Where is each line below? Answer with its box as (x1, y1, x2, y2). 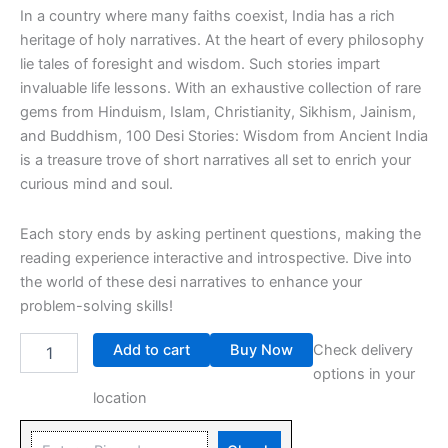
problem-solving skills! (20, 296, 173, 315)
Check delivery (312, 340, 413, 359)
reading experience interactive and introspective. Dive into (20, 248, 412, 267)
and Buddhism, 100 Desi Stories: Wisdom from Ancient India (20, 127, 428, 146)
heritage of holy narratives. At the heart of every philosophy (20, 31, 424, 50)
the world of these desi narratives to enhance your (20, 272, 362, 291)
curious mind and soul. (20, 175, 173, 194)
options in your (312, 364, 415, 383)
